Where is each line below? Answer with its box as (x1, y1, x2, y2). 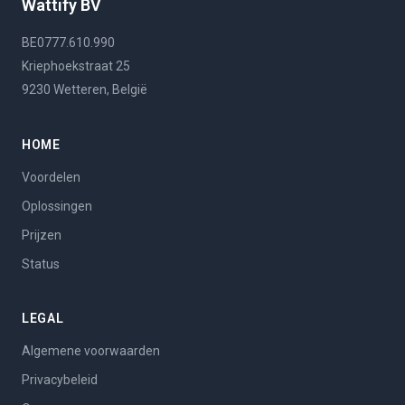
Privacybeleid (22, 372, 98, 387)
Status (22, 256, 60, 271)
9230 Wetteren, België (22, 81, 147, 97)
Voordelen (22, 169, 80, 184)
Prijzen (22, 227, 61, 242)
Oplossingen (22, 198, 92, 213)
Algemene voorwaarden (22, 343, 160, 358)
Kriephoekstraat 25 (22, 58, 130, 73)
